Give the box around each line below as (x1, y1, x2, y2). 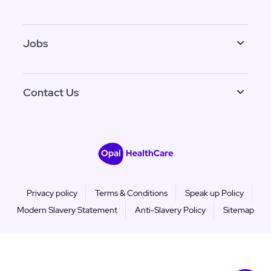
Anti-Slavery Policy (135, 204, 206, 216)
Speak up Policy (185, 188, 244, 199)
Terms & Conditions (95, 188, 168, 199)
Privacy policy (27, 188, 77, 199)
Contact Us (23, 85, 79, 100)
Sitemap (223, 204, 254, 216)
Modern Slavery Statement (17, 204, 117, 216)
